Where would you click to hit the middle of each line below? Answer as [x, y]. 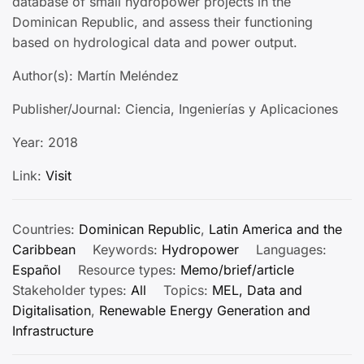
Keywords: [127, 249]
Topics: [188, 290]
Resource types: [129, 269]
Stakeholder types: [71, 290]
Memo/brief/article [237, 269]
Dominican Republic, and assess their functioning [162, 22]
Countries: [45, 229]
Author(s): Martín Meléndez [95, 75]
